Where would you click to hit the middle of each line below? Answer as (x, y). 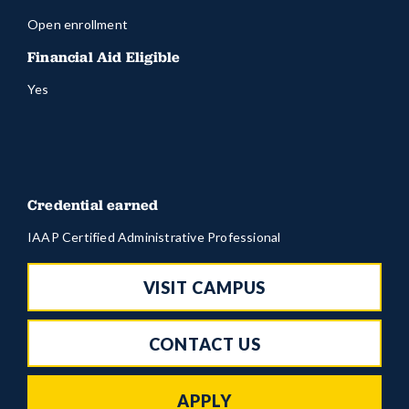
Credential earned (93, 204)
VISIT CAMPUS (204, 288)
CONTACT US (204, 344)
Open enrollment (78, 24)
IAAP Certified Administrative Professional (154, 236)
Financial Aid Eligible (104, 56)
